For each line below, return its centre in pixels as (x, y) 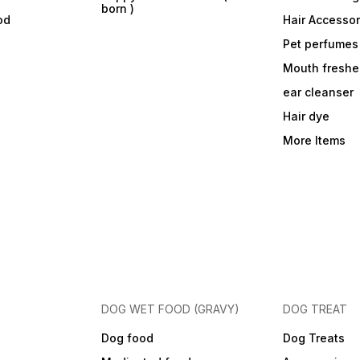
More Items (314, 141)
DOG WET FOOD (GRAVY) (171, 309)
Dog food (128, 338)
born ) (118, 9)
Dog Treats (313, 338)
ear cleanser (318, 92)
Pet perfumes (320, 44)
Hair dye (306, 117)
